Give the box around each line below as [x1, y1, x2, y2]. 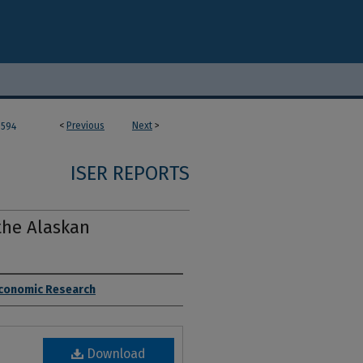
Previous [66, 120, 105, 131]
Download [83, 346, 146, 361]
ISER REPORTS [70, 162, 190, 185]
